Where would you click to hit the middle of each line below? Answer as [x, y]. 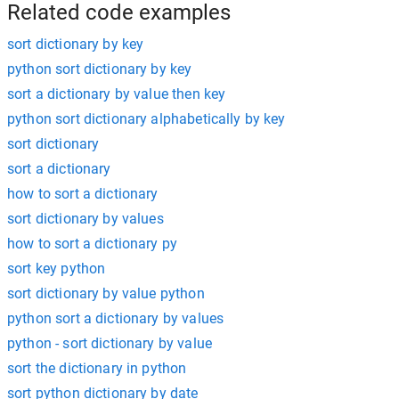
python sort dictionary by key [100, 69]
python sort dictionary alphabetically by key [147, 118]
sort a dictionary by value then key [117, 94]
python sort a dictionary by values [116, 318]
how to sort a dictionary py [93, 243]
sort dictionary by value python [106, 293]
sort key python [57, 268]
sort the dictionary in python [97, 368]
